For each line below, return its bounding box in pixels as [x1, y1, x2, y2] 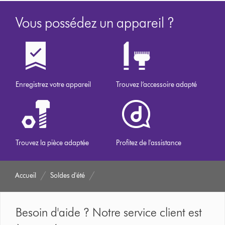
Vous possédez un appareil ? [16, 14, 175, 31]
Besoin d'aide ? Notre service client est [16, 205, 202, 219]
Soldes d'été [50, 171, 85, 180]
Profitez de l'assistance [116, 139, 182, 147]
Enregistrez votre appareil [16, 80, 91, 89]
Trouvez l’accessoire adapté [116, 80, 197, 89]
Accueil [15, 171, 37, 180]
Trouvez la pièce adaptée [16, 139, 89, 147]
